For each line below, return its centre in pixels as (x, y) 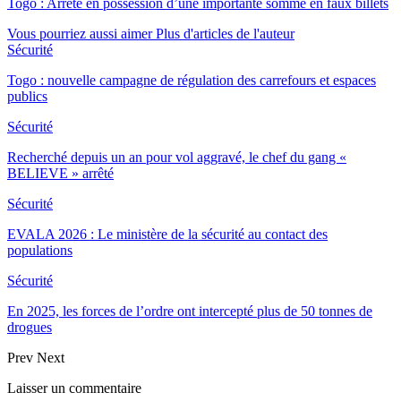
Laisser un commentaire (74, 388)
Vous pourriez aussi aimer (80, 33)
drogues (30, 327)
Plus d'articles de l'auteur (225, 33)
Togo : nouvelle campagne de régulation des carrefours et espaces (192, 80)
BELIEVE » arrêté (60, 173)
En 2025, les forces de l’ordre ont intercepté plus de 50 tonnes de (190, 311)
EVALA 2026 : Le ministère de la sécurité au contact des (167, 234)
